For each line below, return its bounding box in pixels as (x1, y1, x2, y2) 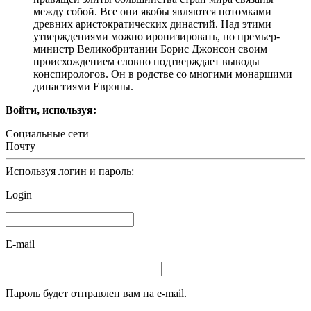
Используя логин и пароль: (6, 165, 134, 177)
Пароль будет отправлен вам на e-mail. (6, 287, 187, 299)
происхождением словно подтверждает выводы (33, 55, 260, 67)
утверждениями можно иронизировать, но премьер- (33, 30, 280, 42)
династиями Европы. (33, 80, 133, 92)
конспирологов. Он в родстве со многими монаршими (33, 67, 292, 80)
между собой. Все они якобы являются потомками (33, 5, 271, 17)
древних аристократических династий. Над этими (33, 17, 271, 30)
